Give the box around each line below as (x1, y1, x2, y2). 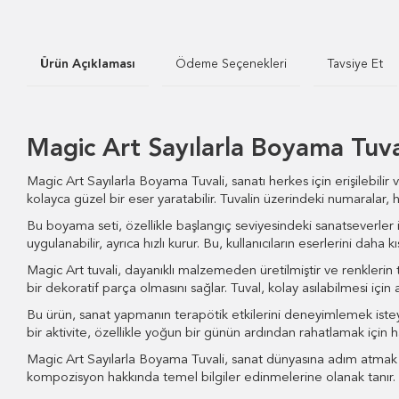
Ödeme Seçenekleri (175, 58, 287, 70)
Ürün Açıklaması (40, 58, 135, 70)
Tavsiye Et (327, 58, 384, 70)
